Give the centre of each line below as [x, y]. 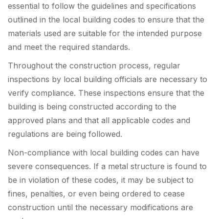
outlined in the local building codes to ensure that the [106, 20]
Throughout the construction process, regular [94, 66]
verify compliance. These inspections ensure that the [106, 93]
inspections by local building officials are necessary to [108, 79]
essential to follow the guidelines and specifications [102, 6]
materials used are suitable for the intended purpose [105, 33]
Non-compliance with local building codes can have [104, 152]
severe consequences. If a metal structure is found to [107, 166]
